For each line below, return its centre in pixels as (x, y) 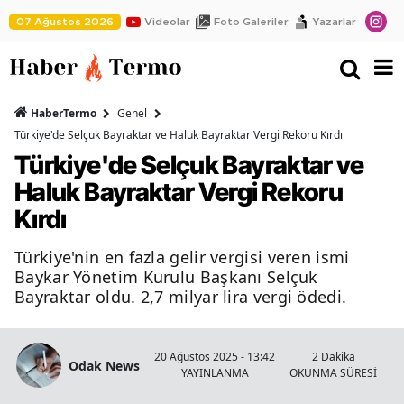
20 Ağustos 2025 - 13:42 (215, 357)
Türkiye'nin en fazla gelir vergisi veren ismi (182, 257)
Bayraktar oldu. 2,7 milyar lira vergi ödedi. (181, 297)
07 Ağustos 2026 (65, 21)
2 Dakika (333, 357)
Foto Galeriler (251, 21)
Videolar (167, 21)
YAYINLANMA (215, 373)
